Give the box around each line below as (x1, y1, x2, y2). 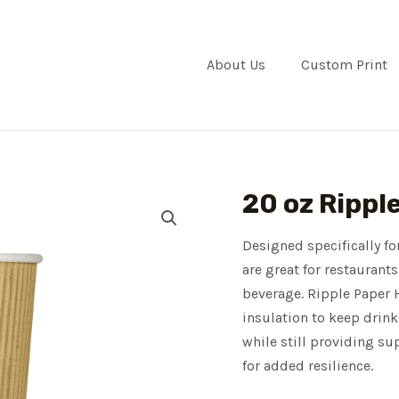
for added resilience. (242, 356, 373, 374)
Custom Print (301, 55, 387, 73)
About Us (207, 55, 265, 73)
